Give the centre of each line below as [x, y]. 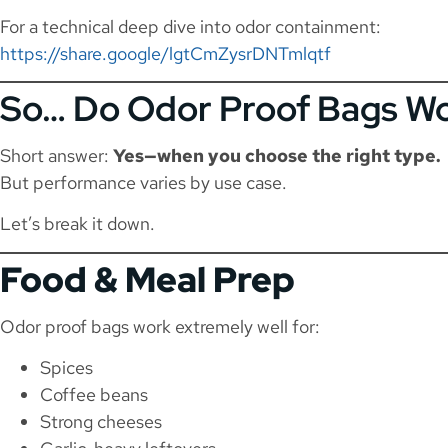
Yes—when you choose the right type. [277, 155]
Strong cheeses [101, 422]
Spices [66, 368]
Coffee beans [94, 395]
